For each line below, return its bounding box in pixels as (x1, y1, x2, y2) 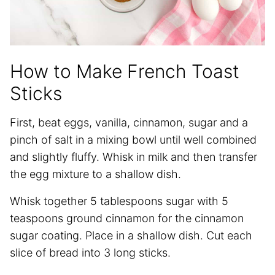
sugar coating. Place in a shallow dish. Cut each (10, 228, 252, 242)
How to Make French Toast (10, 60, 239, 82)
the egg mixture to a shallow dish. (10, 167, 181, 180)
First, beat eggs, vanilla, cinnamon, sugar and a (10, 115, 248, 129)
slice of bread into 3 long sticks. (10, 246, 171, 259)
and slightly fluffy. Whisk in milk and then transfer (10, 150, 257, 163)
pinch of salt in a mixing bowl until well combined (10, 133, 257, 146)
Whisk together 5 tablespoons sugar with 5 (10, 194, 228, 207)
